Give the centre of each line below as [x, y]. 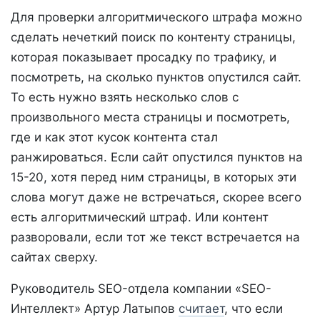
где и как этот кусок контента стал [114, 137]
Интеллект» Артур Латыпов [95, 309]
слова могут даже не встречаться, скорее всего [156, 197]
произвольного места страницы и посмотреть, [150, 117]
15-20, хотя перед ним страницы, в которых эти [154, 177]
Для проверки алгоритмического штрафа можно [156, 17]
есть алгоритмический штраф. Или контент [140, 217]
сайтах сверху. [54, 257]
